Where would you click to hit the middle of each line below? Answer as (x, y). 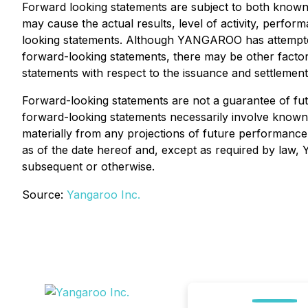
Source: (44, 195)
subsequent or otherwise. (88, 166)
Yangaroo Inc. (103, 195)
